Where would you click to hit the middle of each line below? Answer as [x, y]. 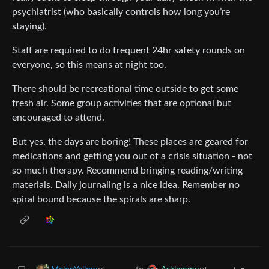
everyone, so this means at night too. [89, 65]
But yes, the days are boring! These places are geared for [130, 141]
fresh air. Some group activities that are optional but [122, 103]
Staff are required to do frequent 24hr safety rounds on [128, 50]
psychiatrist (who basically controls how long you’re [121, 12]
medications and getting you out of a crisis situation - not [132, 156]
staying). [29, 26]
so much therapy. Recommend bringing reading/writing [127, 170]
